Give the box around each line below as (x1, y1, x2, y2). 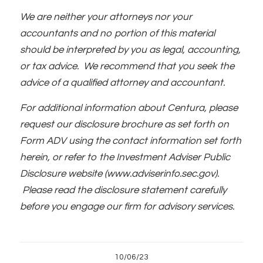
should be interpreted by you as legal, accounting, (19, 45, 241, 56)
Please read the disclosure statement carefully (19, 184, 227, 195)
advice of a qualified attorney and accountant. (19, 77, 225, 89)
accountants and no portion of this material (19, 28, 215, 39)
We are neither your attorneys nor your (19, 12, 192, 23)
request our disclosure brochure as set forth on (19, 119, 229, 130)
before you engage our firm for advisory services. (19, 201, 234, 212)
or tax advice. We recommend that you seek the (19, 61, 234, 72)
